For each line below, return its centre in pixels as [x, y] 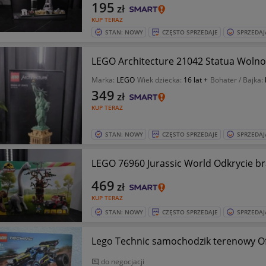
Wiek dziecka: [160, 80]
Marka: [104, 80]
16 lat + [195, 80]
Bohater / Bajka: [237, 80]
